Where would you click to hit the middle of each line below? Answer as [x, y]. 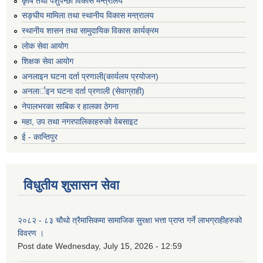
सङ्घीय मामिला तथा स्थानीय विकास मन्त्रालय [88, 16]
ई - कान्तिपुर [40, 136]
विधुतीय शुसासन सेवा [71, 185]
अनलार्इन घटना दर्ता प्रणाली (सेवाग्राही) [83, 91]
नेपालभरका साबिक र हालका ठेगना [70, 107]
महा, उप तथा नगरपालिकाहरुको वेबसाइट [80, 122]
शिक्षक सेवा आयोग [48, 61]
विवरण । [31, 233]
